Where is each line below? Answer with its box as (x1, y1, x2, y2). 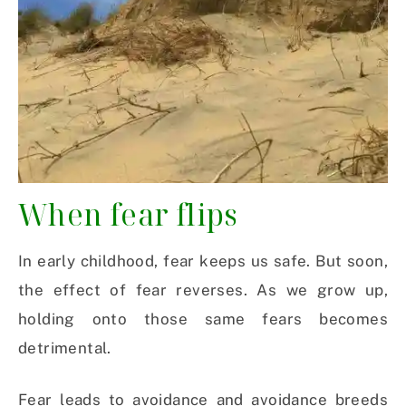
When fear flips (18, 195, 237, 235)
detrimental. (18, 339, 111, 358)
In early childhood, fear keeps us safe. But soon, (18, 252, 388, 271)
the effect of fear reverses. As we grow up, (18, 281, 388, 300)
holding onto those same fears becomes (18, 310, 388, 329)
